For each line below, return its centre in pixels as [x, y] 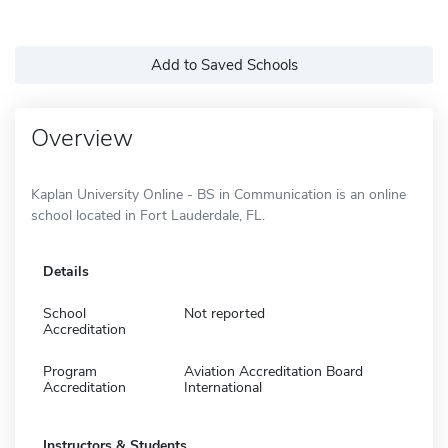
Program [70, 371]
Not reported [224, 313]
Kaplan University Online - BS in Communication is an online [218, 194]
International [223, 387]
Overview [82, 137]
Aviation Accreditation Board [273, 371]
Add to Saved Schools [224, 64]
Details [66, 271]
